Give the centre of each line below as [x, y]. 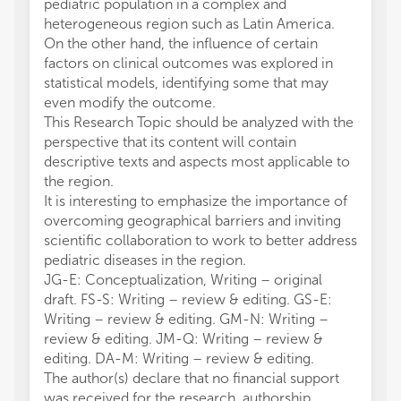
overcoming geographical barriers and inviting [192, 221]
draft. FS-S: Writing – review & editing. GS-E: [188, 299]
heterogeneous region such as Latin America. [189, 24]
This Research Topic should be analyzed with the [199, 122]
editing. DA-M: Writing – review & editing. [179, 358]
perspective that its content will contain [170, 142]
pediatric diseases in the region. [145, 260]
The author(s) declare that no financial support [192, 378]
